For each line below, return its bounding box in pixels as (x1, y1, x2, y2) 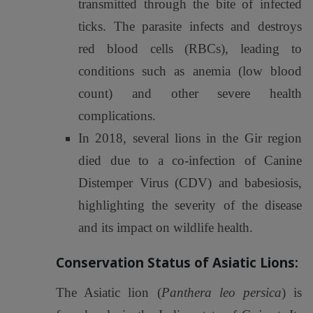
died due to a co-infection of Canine (78, 153, 302, 168)
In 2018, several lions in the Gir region (78, 131, 302, 145)
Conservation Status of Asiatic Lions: (56, 254, 298, 271)
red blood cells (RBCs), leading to (78, 41, 302, 56)
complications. (78, 108, 156, 123)
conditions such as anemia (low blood (78, 64, 302, 78)
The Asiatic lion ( (56, 285, 161, 300)
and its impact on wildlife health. (78, 220, 253, 235)
